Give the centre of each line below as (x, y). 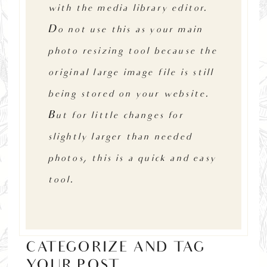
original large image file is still (131, 73)
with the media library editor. (128, 8)
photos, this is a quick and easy (131, 159)
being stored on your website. (128, 94)
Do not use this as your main (125, 30)
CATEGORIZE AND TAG (116, 249)
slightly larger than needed (119, 137)
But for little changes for (115, 116)
